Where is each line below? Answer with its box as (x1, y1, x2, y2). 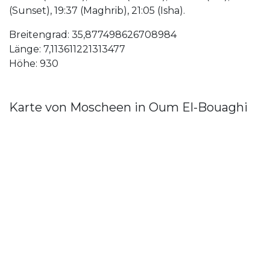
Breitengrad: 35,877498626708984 (9, 29, 177, 41)
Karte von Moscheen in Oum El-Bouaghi (9, 100, 248, 115)
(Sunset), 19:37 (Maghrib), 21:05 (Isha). (9, 5, 185, 17)
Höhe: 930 (9, 58, 58, 70)
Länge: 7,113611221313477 (9, 43, 125, 55)
